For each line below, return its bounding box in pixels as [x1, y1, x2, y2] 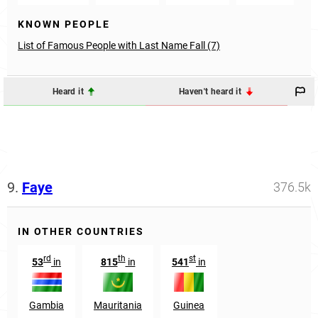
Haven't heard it [178, 86, 244, 97]
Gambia [29, 299, 64, 311]
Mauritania [94, 299, 142, 311]
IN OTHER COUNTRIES [18, 226, 144, 238]
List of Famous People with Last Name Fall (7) [18, 40, 220, 52]
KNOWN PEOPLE [18, 18, 110, 31]
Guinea [173, 299, 204, 311]
